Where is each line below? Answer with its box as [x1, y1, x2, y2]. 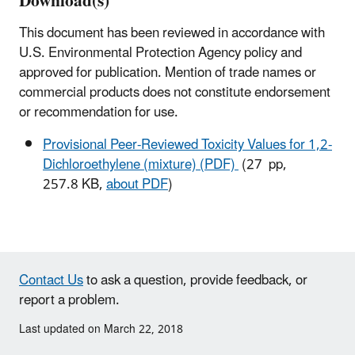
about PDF [106, 170, 168, 199]
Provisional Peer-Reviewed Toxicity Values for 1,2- [43, 130, 332, 159]
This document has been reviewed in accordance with [19, 18, 325, 48]
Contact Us [19, 265, 83, 295]
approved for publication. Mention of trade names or [19, 58, 316, 87]
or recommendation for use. [19, 97, 178, 127]
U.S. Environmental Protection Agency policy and [19, 38, 302, 67]
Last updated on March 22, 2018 [19, 317, 183, 341]
